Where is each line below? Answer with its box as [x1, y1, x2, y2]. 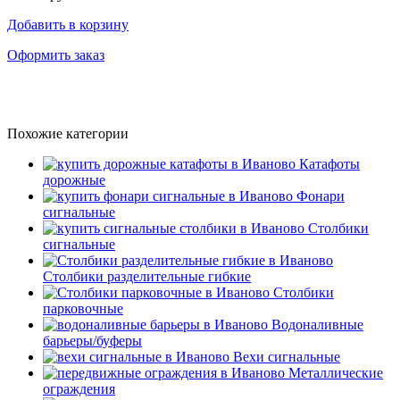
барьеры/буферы [43, 332, 142, 348]
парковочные [43, 300, 123, 316]
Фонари [296, 187, 345, 204]
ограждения [43, 380, 115, 396]
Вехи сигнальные [233, 348, 340, 364]
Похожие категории [7, 125, 129, 141]
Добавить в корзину [7, 16, 129, 32]
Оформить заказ [7, 46, 104, 62]
